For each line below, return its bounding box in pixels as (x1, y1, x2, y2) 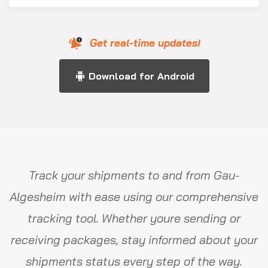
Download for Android (88, 70, 194, 82)
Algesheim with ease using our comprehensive (10, 189, 258, 204)
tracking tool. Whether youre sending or (28, 211, 240, 226)
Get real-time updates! (89, 36, 200, 49)
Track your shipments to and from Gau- (28, 167, 240, 182)
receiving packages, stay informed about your (10, 232, 258, 247)
